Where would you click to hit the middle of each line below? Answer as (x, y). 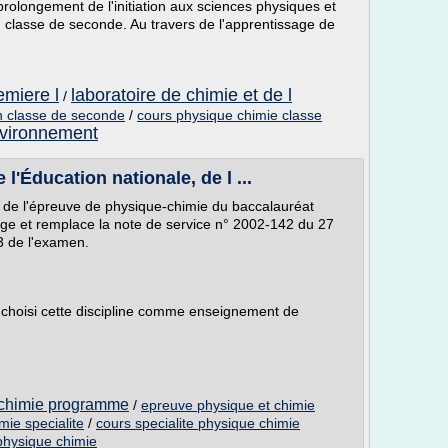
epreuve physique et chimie (228, 405)
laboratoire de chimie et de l (181, 95)
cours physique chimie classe (229, 115)
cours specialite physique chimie (198, 423)
